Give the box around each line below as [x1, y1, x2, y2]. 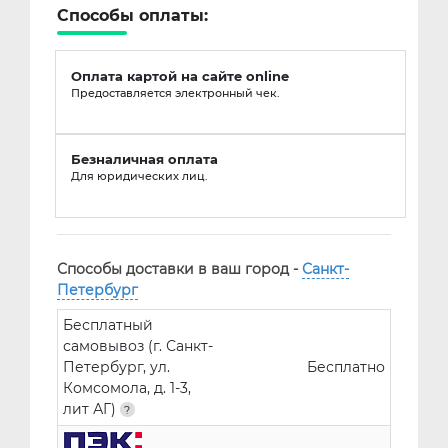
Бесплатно [306, 357, 385, 376]
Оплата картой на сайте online [71, 67, 290, 84]
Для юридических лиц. [71, 170, 209, 184]
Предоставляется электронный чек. [71, 86, 281, 100]
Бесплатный [62, 315, 153, 334]
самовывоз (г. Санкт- [62, 336, 213, 355]
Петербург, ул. [62, 357, 170, 376]
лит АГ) [62, 399, 120, 418]
